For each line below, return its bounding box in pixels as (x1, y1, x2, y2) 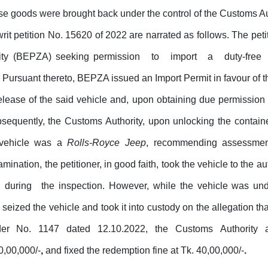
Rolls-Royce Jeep (67, 138, 146, 148)
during (4, 181, 36, 191)
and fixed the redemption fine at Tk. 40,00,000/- (45, 245, 244, 256)
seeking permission (56, 51, 145, 62)
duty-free (224, 51, 266, 62)
